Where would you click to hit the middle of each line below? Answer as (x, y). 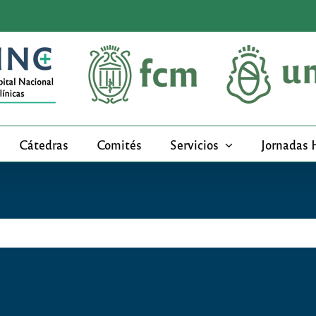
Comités (120, 144)
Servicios (195, 144)
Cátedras (44, 144)
